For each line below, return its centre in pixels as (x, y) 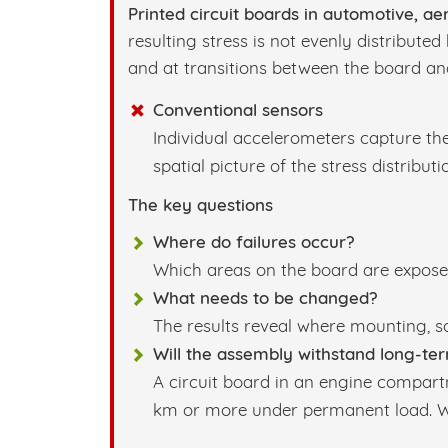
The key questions (200, 204)
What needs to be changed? (265, 297)
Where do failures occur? (254, 241)
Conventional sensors (238, 110)
